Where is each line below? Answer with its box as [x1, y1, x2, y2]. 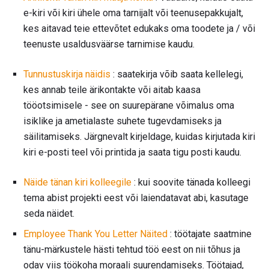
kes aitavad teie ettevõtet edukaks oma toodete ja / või [23, 23, 255, 35]
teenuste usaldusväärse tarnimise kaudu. [23, 38, 195, 50]
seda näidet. [23, 208, 74, 220]
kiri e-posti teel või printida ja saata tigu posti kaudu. [23, 147, 241, 159]
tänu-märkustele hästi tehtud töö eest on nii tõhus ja [23, 244, 240, 256]
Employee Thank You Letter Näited [23, 228, 168, 240]
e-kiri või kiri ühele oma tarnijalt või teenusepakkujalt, [23, 7, 243, 19]
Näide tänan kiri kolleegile [23, 177, 131, 189]
